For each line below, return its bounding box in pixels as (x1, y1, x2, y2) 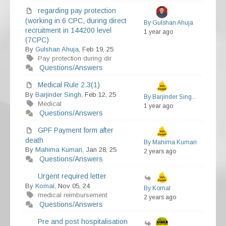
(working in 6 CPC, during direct (25, 17, 127, 25)
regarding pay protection (38, 7, 116, 15)
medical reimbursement (37, 191, 107, 199)
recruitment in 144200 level (25, 26, 111, 35)
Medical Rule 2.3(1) (38, 81, 100, 89)
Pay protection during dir (37, 54, 111, 63)
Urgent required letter (38, 172, 106, 181)
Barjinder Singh (35, 91, 81, 99)
